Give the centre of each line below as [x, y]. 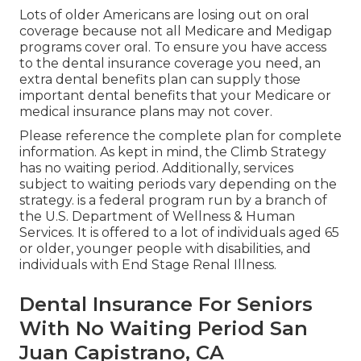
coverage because [80, 31]
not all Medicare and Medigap [236, 31]
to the [41, 64]
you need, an [277, 64]
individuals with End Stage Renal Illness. [148, 265]
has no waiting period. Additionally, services [156, 168]
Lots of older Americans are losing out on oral [164, 15]
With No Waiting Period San [164, 329]
